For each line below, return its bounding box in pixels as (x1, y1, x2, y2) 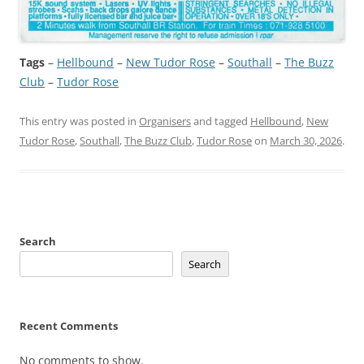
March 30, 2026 (270, 132, 342, 148)
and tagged (191, 113, 250, 128)
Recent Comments (19, 318, 118, 333)
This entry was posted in (19, 113, 139, 128)
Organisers (139, 113, 191, 128)
